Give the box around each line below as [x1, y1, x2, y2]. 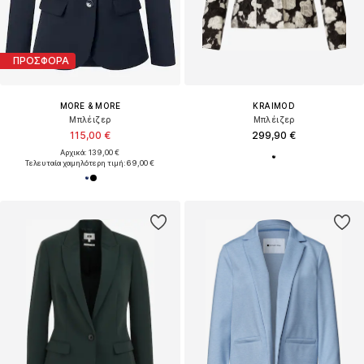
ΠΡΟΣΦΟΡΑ [13, 54, 69, 67]
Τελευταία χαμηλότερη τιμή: [25, 158, 127, 167]
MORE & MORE [59, 100, 120, 110]
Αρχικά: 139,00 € [60, 147, 120, 157]
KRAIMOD [253, 100, 296, 110]
